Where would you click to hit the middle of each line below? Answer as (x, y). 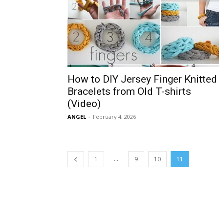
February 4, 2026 (114, 117)
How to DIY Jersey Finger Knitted (142, 79)
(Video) (84, 104)
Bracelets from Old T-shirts (129, 91)
